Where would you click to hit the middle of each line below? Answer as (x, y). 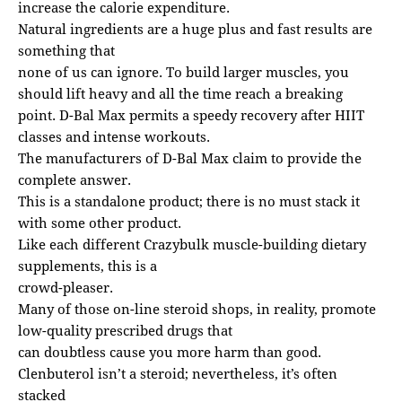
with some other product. (100, 223)
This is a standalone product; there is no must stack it (189, 201)
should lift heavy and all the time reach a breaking (180, 94)
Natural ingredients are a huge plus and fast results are (195, 29)
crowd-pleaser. (66, 288)
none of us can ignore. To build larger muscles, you (184, 72)
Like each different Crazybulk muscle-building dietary (192, 245)
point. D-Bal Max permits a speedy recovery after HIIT (191, 115)
